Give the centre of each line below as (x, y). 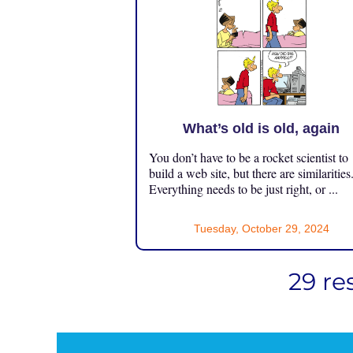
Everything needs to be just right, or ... (243, 188)
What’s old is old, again (262, 128)
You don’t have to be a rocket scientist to (249, 157)
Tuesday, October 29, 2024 (261, 228)
